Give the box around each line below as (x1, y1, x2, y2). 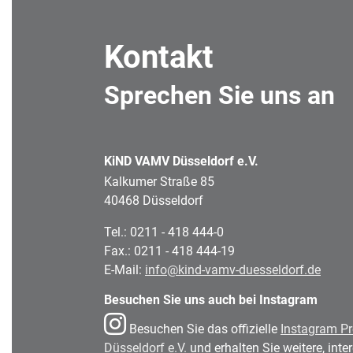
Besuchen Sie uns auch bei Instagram (104, 292, 318, 308)
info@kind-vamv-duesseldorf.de (145, 262, 321, 278)
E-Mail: (104, 262, 145, 278)
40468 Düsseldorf (104, 193, 203, 209)
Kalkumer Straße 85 (104, 174, 214, 190)
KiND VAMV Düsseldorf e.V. (104, 154, 258, 169)
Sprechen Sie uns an (104, 80, 335, 111)
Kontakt (104, 39, 214, 76)
